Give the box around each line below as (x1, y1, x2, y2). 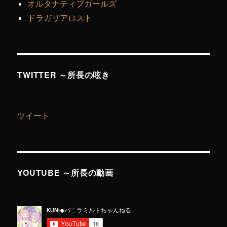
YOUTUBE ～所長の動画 (17, 166, 113, 178)
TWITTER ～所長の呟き (17, 68, 110, 81)
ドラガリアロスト (27, 12, 93, 23)
